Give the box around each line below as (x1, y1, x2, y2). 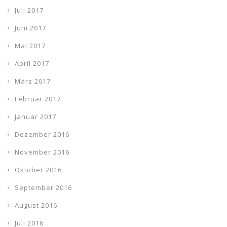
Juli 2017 (15, 6, 44, 15)
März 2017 (15, 77, 51, 86)
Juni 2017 (15, 23, 46, 32)
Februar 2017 (15, 94, 61, 103)
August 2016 (15, 201, 57, 210)
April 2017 (15, 59, 49, 68)
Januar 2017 (15, 112, 56, 121)
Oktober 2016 (15, 165, 62, 174)
